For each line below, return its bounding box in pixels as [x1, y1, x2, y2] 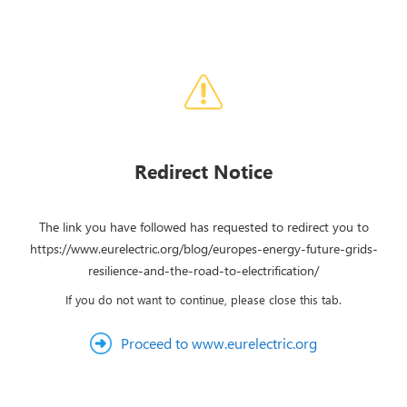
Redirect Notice [134, 158, 273, 184]
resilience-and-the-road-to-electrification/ [88, 262, 319, 279]
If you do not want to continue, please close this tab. [65, 292, 342, 307]
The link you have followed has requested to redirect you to [38, 218, 369, 235]
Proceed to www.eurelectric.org [121, 333, 317, 352]
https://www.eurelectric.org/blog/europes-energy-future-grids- [29, 240, 378, 257]
